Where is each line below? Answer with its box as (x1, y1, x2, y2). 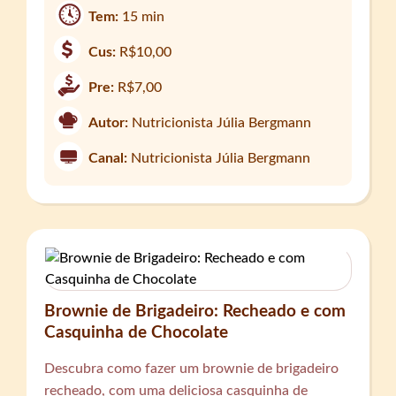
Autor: (88, 115, 129, 130)
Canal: (88, 150, 128, 165)
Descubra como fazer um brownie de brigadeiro (44, 361, 339, 376)
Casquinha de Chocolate (44, 324, 229, 341)
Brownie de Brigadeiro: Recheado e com (44, 302, 346, 320)
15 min (122, 9, 165, 24)
